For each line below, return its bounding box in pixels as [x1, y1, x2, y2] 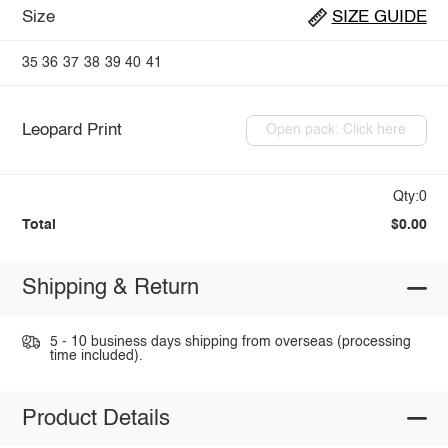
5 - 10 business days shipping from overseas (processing [49, 334, 411, 349]
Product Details [21, 407, 170, 430]
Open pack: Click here [266, 123, 407, 138]
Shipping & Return [21, 277, 199, 300]
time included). [49, 348, 143, 363]
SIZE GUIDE [331, 9, 427, 27]
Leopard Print [21, 121, 122, 139]
